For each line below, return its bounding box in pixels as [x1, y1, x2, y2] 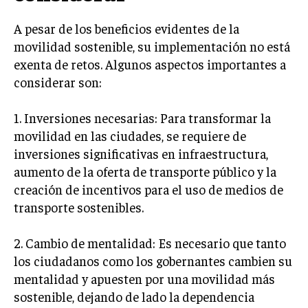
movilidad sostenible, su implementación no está [14, 38, 290, 54]
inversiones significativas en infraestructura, [14, 145, 268, 162]
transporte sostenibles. [14, 199, 144, 215]
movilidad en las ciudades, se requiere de [14, 127, 246, 144]
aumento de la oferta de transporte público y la [14, 163, 276, 179]
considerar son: [14, 74, 102, 90]
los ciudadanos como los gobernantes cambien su [14, 252, 292, 269]
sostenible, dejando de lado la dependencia [14, 288, 254, 305]
